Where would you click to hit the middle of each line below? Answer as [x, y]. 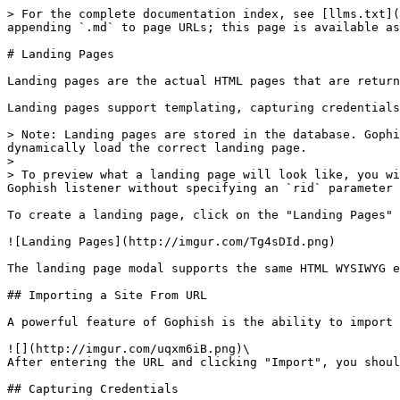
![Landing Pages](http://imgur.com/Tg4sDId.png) [171, 242]
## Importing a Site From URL [107, 295]
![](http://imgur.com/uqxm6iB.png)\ [129, 349]
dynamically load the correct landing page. [157, 148]
